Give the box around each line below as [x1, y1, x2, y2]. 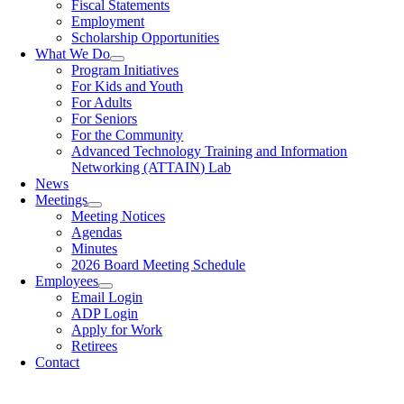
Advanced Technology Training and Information [71, 143, 348, 159]
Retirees [71, 338, 118, 353]
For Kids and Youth [71, 78, 184, 94]
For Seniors [71, 111, 138, 126]
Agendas [71, 225, 123, 240]
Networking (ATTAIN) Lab [71, 160, 232, 175]
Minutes [71, 241, 118, 256]
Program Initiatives [71, 62, 179, 78]
